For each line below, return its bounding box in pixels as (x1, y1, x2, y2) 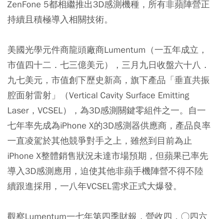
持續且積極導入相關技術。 (7, 13, 113, 25)
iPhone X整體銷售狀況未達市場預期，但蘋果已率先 (7, 150, 208, 161)
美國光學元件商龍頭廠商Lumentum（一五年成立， (7, 44, 207, 55)
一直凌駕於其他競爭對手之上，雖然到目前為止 (7, 134, 192, 146)
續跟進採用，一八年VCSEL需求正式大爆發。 (7, 180, 182, 192)
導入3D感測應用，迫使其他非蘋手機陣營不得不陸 (7, 165, 203, 176)
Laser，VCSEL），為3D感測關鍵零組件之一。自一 (7, 104, 206, 116)
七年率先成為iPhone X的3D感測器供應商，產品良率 (7, 119, 211, 131)
